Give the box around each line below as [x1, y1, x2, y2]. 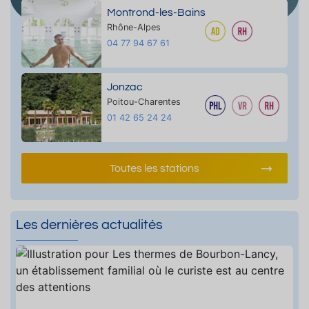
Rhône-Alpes [106, 21, 161, 32]
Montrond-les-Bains [106, 6, 206, 18]
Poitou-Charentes [106, 96, 181, 107]
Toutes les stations [110, 162, 199, 174]
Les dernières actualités [16, 217, 163, 232]
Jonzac [106, 81, 143, 92]
